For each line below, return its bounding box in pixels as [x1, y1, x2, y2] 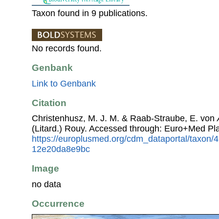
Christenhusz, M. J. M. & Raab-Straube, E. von [32, 113, 217, 124]
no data [32, 179, 61, 189]
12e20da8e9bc [32, 144, 90, 154]
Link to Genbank [32, 78, 96, 88]
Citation [32, 97, 66, 108]
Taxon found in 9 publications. [32, 8, 148, 19]
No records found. [32, 44, 102, 54]
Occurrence [32, 198, 85, 209]
